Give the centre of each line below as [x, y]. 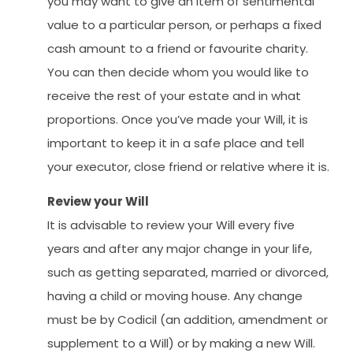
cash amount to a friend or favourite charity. [178, 48]
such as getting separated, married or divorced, [188, 273]
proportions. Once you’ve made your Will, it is [178, 119]
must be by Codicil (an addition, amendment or [188, 320]
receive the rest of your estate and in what [174, 95]
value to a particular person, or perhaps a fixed [184, 24]
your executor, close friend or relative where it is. [188, 166]
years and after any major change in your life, [180, 249]
